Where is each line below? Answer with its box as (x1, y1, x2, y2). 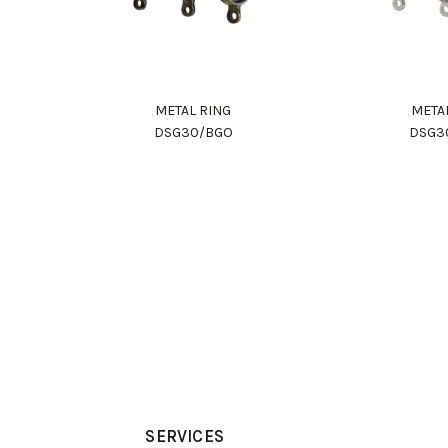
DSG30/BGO (153, 124, 233, 141)
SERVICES (145, 426, 224, 446)
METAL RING (155, 102, 232, 119)
